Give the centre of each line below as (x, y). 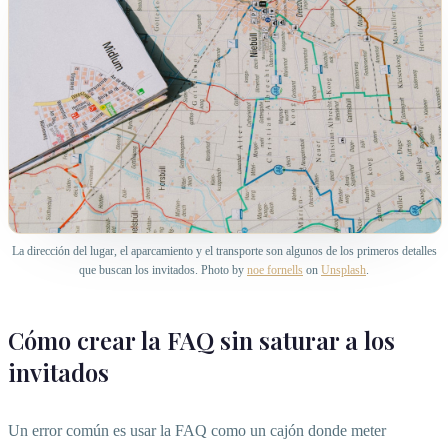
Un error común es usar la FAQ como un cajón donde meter (197, 431)
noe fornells (275, 270)
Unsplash (343, 270)
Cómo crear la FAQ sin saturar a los (201, 340)
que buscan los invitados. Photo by (163, 270)
